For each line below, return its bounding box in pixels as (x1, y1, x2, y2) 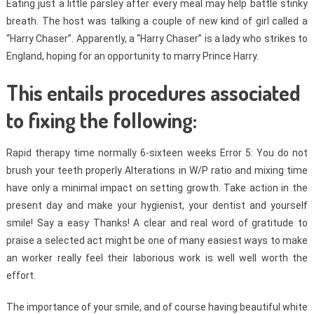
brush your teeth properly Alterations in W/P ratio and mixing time (6, 164, 308, 176)
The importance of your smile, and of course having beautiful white (6, 301, 308, 313)
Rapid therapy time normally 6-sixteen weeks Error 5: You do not (6, 146, 308, 158)
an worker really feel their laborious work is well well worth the (6, 252, 308, 264)
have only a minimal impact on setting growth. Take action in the (6, 182, 308, 193)
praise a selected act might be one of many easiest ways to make (6, 234, 308, 246)
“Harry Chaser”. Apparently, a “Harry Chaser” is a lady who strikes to (6, 32, 308, 44)
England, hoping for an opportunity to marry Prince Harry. (6, 50, 259, 62)
